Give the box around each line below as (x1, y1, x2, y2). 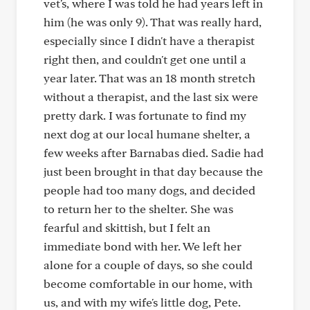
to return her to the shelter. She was (44, 201, 233, 216)
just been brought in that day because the (44, 164, 263, 179)
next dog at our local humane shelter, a (44, 127, 250, 141)
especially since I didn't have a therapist (44, 33, 255, 48)
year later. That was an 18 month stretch (44, 71, 255, 85)
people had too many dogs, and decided (44, 183, 255, 197)
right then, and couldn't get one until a (44, 52, 246, 66)
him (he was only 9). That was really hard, (44, 15, 262, 29)
